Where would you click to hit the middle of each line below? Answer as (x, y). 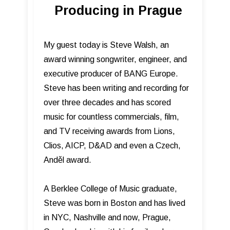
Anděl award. (68, 160)
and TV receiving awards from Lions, (109, 131)
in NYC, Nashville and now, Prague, (107, 217)
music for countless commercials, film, (111, 117)
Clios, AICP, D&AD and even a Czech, (112, 145)
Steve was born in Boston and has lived (114, 203)
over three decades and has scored (107, 102)
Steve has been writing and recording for (116, 88)
